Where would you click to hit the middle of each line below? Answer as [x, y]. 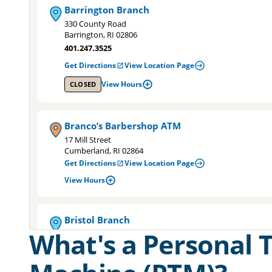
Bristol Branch [97, 220]
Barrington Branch [107, 10]
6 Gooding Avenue [97, 234]
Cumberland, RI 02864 [104, 151]
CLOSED [83, 84]
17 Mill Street [88, 140]
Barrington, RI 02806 [101, 35]
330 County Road [95, 24]
